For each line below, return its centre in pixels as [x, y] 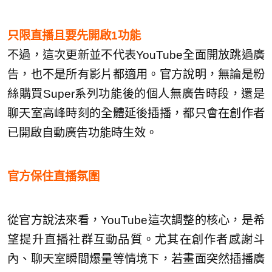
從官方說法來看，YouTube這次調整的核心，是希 [136, 220]
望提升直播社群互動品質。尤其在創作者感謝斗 [136, 239]
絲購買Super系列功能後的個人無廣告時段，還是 [136, 93]
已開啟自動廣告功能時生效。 [82, 132]
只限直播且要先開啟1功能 [74, 35]
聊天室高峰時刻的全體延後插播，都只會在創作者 [136, 113]
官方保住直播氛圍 [53, 176]
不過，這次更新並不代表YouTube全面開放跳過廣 [136, 55]
